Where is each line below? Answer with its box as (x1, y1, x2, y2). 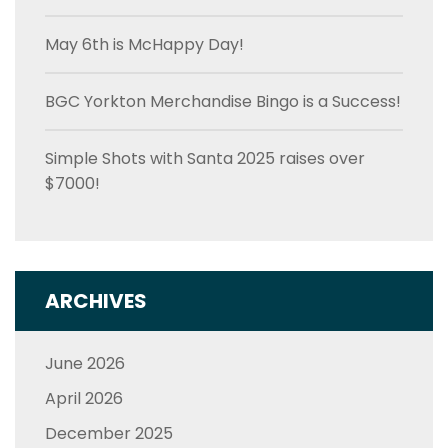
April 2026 (45, 386, 123, 410)
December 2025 (45, 421, 173, 445)
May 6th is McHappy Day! (45, 32, 244, 56)
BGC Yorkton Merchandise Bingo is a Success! (45, 89, 401, 113)
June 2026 (45, 351, 125, 375)
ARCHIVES (45, 286, 147, 315)
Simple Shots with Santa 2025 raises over (45, 146, 365, 170)
